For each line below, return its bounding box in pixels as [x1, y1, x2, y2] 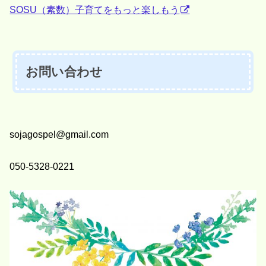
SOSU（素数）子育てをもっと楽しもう [9, 4, 180, 15]
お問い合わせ [26, 64, 103, 78]
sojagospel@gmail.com [9, 128, 109, 140]
